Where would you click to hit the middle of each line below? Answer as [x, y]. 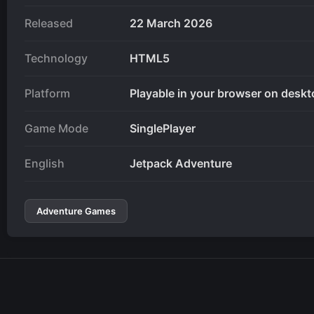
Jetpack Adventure [181, 163]
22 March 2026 [171, 23]
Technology [56, 58]
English [45, 163]
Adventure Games [76, 211]
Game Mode [56, 128]
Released [49, 23]
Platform [47, 93]
